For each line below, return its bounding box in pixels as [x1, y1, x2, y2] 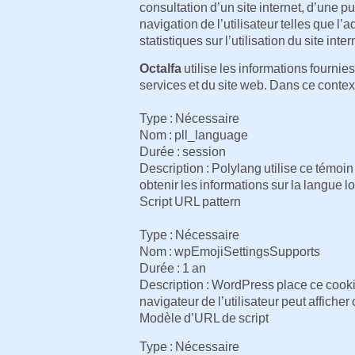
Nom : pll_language [139, 128, 248, 143]
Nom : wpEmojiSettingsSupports [139, 245, 320, 259]
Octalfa [139, 62, 181, 76]
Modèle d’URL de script [139, 311, 269, 326]
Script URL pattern [139, 195, 241, 209]
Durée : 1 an [139, 261, 206, 276]
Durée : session [139, 145, 226, 159]
